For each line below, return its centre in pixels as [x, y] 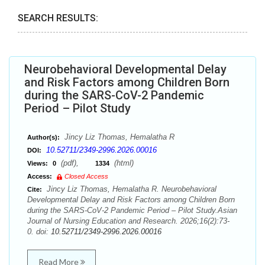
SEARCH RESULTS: [58, 18]
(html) [123, 163]
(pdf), [77, 163]
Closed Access [86, 176]
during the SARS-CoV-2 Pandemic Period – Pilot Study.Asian [132, 210]
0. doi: [39, 232]
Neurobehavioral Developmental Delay [125, 69]
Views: [38, 163]
